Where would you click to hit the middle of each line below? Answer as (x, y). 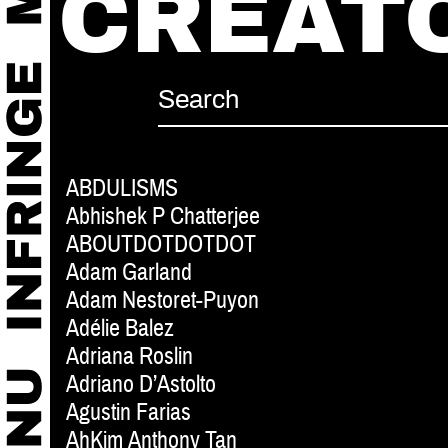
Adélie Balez (120, 329)
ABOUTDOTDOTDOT (161, 245)
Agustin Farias (128, 413)
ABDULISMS (122, 189)
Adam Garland (129, 273)
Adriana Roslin (129, 357)
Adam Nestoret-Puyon (162, 301)
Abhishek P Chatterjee (163, 217)
